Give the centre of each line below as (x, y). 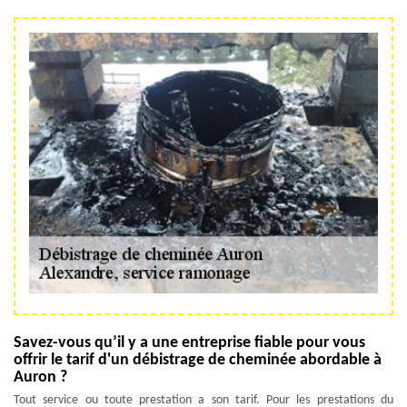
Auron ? (40, 378)
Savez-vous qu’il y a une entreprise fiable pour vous (189, 343)
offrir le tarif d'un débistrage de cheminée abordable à (198, 361)
